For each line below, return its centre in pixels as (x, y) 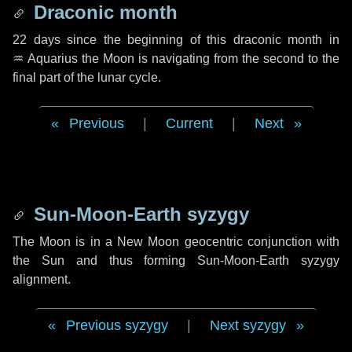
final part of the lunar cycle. (87, 77)
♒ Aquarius (45, 59)
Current (189, 123)
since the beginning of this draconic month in (200, 40)
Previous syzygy (117, 325)
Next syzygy (248, 325)
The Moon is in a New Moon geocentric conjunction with (176, 242)
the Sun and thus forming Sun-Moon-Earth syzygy (176, 260)
